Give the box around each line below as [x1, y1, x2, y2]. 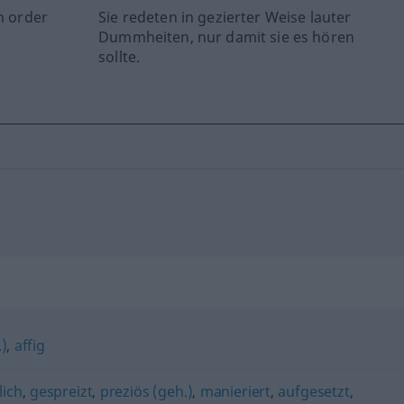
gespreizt [29, 381, 93, 401]
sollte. [98, 46, 141, 67]
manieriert [199, 381, 271, 401]
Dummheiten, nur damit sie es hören [98, 26, 354, 47]
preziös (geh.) [99, 381, 193, 401]
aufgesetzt [278, 381, 350, 401]
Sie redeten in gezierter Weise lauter [98, 6, 352, 27]
